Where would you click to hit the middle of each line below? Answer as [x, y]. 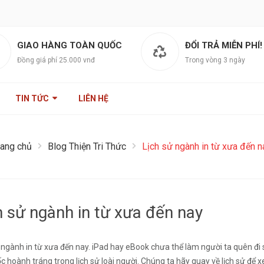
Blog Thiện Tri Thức [87, 146]
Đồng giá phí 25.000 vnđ [56, 60]
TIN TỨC [33, 98]
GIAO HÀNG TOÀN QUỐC [70, 45]
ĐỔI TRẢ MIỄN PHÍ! [223, 45]
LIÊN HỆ [93, 98]
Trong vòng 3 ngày [215, 60]
